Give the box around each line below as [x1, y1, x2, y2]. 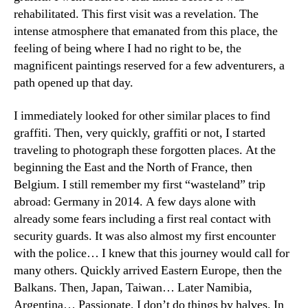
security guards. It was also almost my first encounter [14, 228, 276, 244]
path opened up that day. [14, 75, 133, 91]
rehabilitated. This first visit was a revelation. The [14, 6, 258, 22]
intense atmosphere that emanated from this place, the [14, 23, 278, 39]
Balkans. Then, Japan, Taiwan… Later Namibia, [14, 279, 252, 296]
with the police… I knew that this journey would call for [14, 245, 289, 261]
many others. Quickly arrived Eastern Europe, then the [14, 262, 282, 278]
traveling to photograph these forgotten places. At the [14, 142, 276, 158]
